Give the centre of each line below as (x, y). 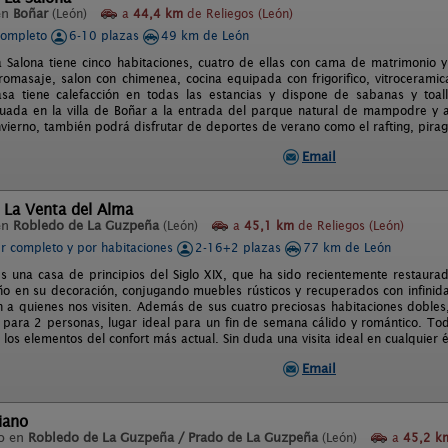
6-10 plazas (106, 35)
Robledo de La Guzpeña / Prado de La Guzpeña (173, 437)
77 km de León (347, 247)
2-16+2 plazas (240, 247)
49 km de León (205, 35)
